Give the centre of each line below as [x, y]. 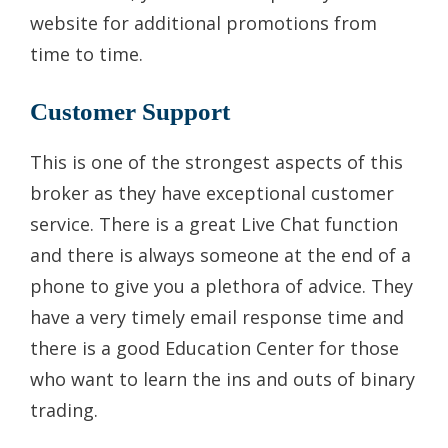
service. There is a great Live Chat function [214, 223]
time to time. [86, 53]
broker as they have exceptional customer [212, 192]
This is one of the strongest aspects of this [216, 161]
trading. [64, 409]
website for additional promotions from [203, 22]
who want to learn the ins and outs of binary [222, 378]
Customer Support [130, 111]
